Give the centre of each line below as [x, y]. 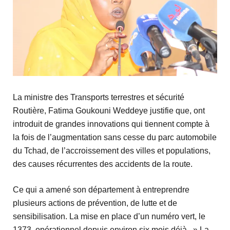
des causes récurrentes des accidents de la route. [103, 164]
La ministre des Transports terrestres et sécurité [99, 98]
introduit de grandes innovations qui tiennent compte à [111, 124]
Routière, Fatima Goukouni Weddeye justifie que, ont [109, 111]
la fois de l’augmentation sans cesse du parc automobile [115, 138]
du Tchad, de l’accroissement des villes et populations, [112, 151]
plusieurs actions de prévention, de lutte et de [95, 203]
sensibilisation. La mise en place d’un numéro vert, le [109, 217]
